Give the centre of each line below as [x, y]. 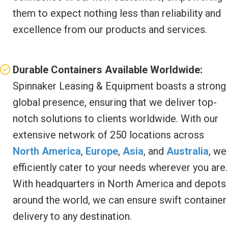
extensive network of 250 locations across [108, 135]
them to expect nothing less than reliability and [117, 13]
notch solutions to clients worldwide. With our [116, 118]
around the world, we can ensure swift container [120, 200]
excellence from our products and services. [110, 29]
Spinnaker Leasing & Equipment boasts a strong [119, 86]
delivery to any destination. [72, 216]
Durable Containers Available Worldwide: [108, 69]
